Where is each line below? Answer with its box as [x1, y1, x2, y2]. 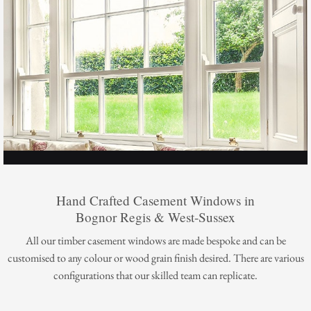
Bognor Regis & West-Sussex [76, 208, 235, 226]
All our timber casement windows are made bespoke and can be [25, 233, 286, 249]
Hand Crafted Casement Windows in [56, 191, 255, 209]
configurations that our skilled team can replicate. [53, 268, 258, 283]
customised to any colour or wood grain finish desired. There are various [7, 251, 304, 266]
